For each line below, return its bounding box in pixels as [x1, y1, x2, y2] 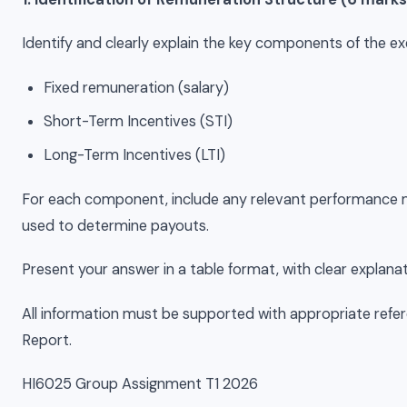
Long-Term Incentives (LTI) [44, 145, 226, 165]
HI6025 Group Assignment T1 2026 [22, 374, 258, 394]
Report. [22, 330, 72, 350]
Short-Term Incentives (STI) [44, 111, 233, 131]
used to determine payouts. [22, 215, 209, 235]
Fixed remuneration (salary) [44, 77, 230, 97]
